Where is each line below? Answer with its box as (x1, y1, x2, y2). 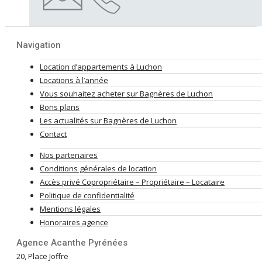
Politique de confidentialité (40, 189, 135, 201)
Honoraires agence (40, 216, 108, 227)
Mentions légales (40, 203, 101, 214)
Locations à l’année (40, 74, 108, 85)
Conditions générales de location (40, 163, 157, 174)
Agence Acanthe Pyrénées (16, 237, 127, 248)
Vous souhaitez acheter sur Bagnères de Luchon (40, 88, 213, 99)
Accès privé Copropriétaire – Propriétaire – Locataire (40, 176, 225, 187)
